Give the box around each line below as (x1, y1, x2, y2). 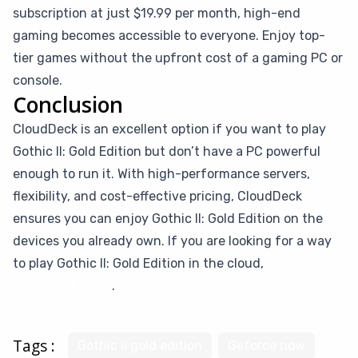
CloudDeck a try (13, 278, 109, 293)
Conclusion (13, 90, 123, 119)
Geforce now (228, 338, 305, 353)
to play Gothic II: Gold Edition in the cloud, (13, 256, 267, 271)
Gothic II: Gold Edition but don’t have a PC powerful (13, 144, 320, 159)
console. (13, 73, 62, 88)
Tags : (13, 335, 55, 356)
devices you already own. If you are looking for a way (13, 233, 332, 249)
